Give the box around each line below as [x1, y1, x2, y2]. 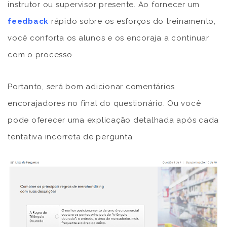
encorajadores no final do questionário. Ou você [8, 98, 201, 108]
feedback [8, 16, 49, 26]
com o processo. [8, 50, 74, 59]
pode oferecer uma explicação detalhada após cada [8, 115, 219, 125]
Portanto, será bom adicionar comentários [8, 82, 175, 91]
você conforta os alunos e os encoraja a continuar [8, 33, 209, 43]
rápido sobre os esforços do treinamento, [49, 16, 216, 26]
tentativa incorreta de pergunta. [8, 132, 134, 141]
